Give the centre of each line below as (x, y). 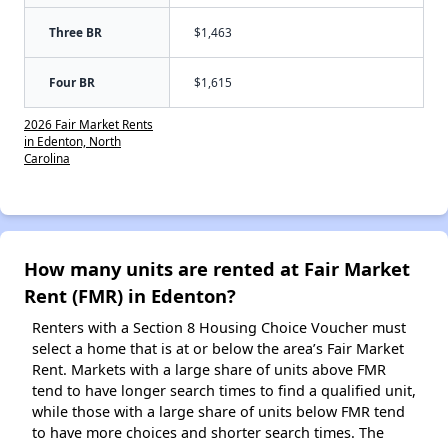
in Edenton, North (72, 140)
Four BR (72, 81)
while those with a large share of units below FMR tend (218, 411)
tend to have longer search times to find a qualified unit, (224, 390)
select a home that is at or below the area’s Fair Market (218, 348)
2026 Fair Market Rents (88, 123)
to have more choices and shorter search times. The (208, 432)
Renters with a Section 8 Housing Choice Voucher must (219, 327)
